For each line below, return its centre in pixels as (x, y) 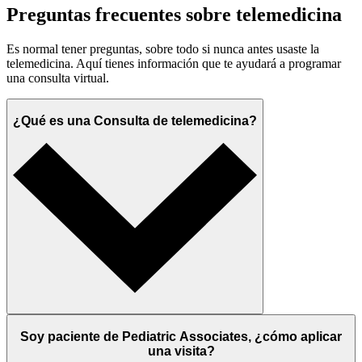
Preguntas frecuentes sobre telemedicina (174, 15)
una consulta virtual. (58, 78)
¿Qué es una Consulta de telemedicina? (135, 120)
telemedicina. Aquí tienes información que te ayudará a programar (174, 64)
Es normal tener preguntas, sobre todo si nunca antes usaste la (163, 49)
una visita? (181, 351)
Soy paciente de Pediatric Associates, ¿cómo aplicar (181, 337)
